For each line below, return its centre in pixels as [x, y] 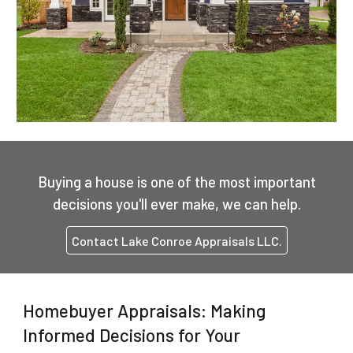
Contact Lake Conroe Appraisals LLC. [176, 240]
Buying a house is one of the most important [176, 182]
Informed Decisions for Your [132, 335]
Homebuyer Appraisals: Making [145, 310]
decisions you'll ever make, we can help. [176, 204]
